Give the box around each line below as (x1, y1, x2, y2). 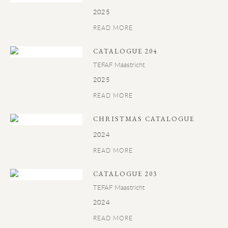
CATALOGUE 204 (93, 47, 158, 55)
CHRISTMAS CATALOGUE (93, 115, 195, 123)
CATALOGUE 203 (93, 169, 158, 178)
